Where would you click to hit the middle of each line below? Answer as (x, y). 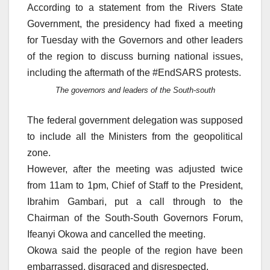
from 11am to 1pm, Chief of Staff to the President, (135, 185)
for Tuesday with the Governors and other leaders (135, 40)
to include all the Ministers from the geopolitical (135, 136)
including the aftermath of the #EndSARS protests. (134, 72)
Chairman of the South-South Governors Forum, (135, 218)
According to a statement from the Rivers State (135, 7)
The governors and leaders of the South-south (135, 90)
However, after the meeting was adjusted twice (135, 169)
